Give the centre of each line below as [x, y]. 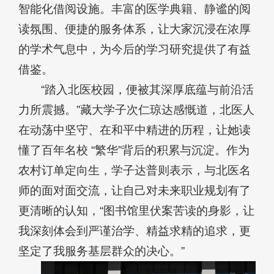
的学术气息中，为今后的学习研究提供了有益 [135, 49]
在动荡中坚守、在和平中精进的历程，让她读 [135, 130]
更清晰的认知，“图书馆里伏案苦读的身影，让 [136, 210]
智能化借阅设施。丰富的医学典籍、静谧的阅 [135, 9]
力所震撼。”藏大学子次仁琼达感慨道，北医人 [136, 109]
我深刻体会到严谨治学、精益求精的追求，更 [135, 231]
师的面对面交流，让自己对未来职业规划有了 [135, 190]
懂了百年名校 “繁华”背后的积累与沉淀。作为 [134, 150]
